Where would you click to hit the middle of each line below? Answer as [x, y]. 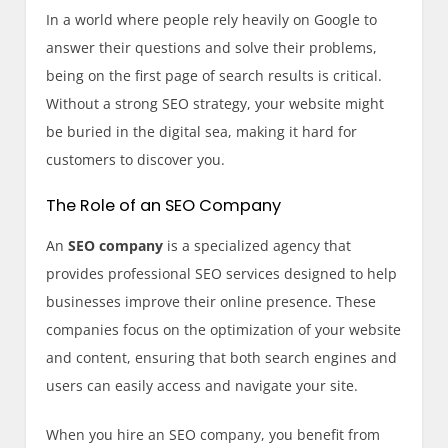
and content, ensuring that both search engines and [222, 357]
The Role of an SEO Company [164, 205]
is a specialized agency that [257, 245]
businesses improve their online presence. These [211, 301]
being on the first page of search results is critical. [214, 75]
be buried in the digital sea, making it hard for [202, 131]
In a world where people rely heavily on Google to [212, 19]
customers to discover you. [136, 159]
